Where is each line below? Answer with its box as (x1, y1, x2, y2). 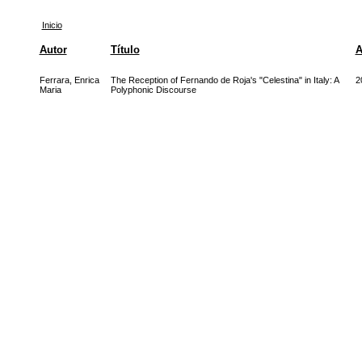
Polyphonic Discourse (110, 85, 196, 95)
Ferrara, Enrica (39, 75, 99, 85)
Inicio (41, 20, 62, 30)
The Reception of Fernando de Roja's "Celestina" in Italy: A (110, 75, 339, 85)
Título (110, 44, 140, 56)
